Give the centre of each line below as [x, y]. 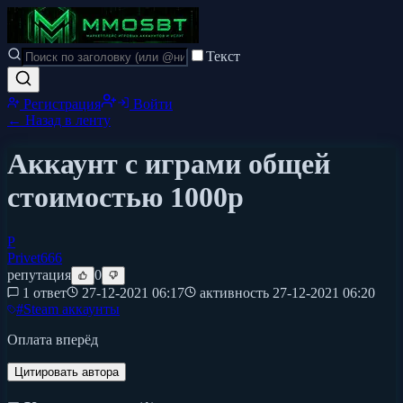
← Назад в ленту [59, 120]
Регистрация [60, 104]
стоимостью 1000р [125, 197]
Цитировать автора [67, 372]
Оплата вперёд [53, 339]
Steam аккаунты [72, 309]
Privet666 [35, 257]
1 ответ [45, 292]
